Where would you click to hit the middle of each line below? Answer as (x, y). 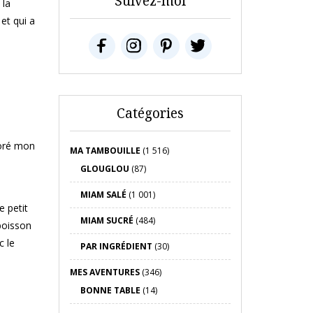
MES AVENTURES (104, 272)
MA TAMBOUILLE (105, 151)
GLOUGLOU (104, 169)
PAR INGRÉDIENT (116, 246)
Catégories (150, 113)
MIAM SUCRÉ (107, 220)
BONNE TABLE (110, 290)
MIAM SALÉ (103, 195)
